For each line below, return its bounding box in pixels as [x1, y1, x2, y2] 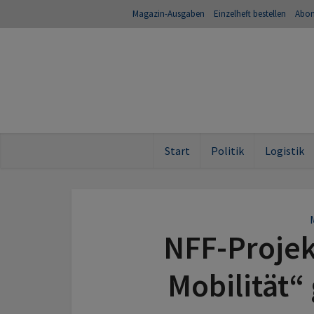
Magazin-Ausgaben [132, 8, 205, 20]
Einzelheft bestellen [214, 8, 286, 20]
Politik [210, 144, 244, 158]
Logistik [264, 144, 304, 158]
